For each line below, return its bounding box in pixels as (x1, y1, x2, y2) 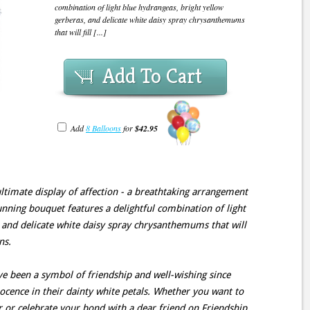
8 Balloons (86, 122, 121, 134)
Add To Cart (102, 63, 202, 89)
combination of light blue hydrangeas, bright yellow (55, 1, 224, 12)
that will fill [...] (55, 26, 107, 37)
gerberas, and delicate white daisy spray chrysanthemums (55, 14, 245, 25)
